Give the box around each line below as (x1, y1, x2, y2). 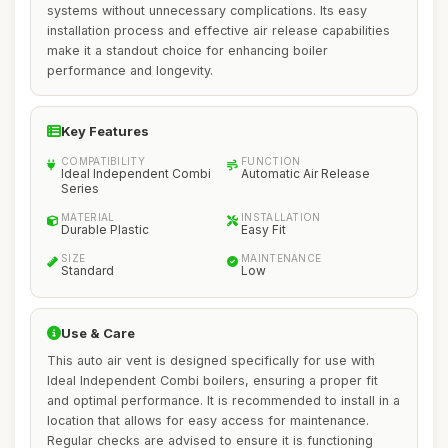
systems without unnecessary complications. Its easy (47, 3, 367, 18)
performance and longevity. (47, 63, 213, 78)
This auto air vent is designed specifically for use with (47, 353, 375, 368)
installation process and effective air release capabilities (47, 23, 390, 38)
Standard (61, 263, 114, 278)
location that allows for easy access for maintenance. (47, 413, 369, 428)
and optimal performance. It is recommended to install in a (47, 393, 400, 408)
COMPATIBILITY (61, 155, 145, 167)
